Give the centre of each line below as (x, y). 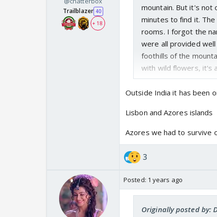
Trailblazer (78, 11)
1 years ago (165, 180)
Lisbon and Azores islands (169, 113)
